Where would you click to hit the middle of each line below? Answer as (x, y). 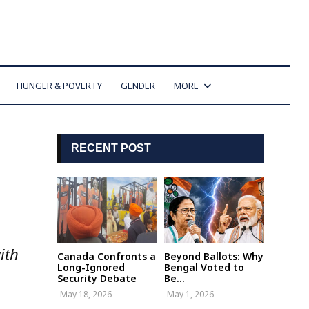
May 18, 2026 (86, 294)
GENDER (138, 86)
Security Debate (97, 278)
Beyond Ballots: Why (214, 256)
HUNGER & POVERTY (59, 86)
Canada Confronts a (107, 256)
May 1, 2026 (190, 294)
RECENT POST (111, 148)
